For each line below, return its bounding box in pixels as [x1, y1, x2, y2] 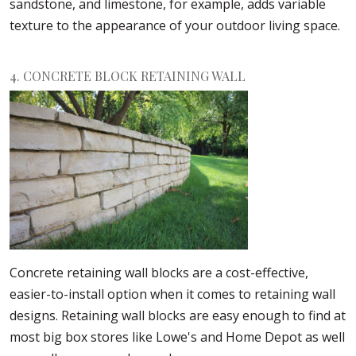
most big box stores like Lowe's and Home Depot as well [10, 328, 345, 346]
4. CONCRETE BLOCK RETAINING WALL [10, 68, 246, 85]
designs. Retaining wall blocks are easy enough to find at [10, 307, 346, 325]
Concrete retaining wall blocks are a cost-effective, [10, 264, 308, 282]
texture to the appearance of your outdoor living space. [10, 17, 340, 35]
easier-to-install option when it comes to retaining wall [10, 285, 335, 304]
